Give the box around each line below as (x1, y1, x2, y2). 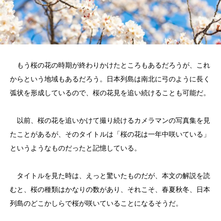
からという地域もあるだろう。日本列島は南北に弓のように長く (10, 75, 210, 83)
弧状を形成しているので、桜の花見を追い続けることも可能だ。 (10, 89, 210, 97)
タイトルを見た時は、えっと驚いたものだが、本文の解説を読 (10, 172, 210, 180)
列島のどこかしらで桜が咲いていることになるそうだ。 (10, 199, 183, 207)
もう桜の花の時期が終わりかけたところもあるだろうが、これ (10, 61, 210, 69)
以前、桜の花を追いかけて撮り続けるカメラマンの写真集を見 (10, 116, 210, 124)
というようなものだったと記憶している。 (10, 144, 141, 152)
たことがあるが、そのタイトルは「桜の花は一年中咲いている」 (10, 130, 210, 138)
